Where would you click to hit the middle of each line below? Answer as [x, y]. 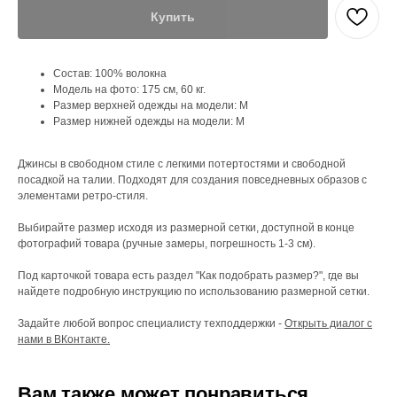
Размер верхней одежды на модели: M [151, 105]
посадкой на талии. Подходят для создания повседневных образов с [192, 180]
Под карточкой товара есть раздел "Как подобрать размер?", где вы [188, 276]
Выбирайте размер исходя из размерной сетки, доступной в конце [186, 228]
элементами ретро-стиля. [83, 196]
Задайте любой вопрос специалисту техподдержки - [151, 323]
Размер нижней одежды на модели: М [149, 121]
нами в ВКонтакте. [64, 339]
